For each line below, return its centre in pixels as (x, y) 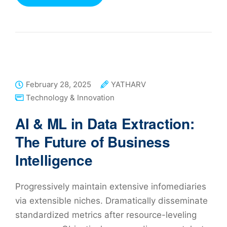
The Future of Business (93, 142)
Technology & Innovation (70, 98)
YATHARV (128, 85)
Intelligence (54, 160)
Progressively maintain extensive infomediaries (111, 187)
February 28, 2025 (59, 85)
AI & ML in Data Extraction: (105, 124)
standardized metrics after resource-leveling (106, 215)
